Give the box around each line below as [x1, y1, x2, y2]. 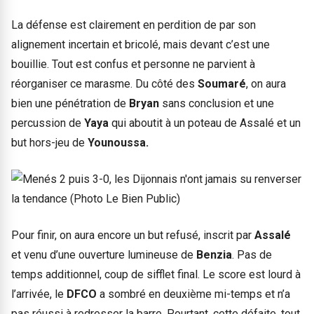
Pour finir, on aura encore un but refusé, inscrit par [11, 228, 254, 243]
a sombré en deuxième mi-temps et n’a [100, 287, 290, 301]
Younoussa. [88, 136, 149, 150]
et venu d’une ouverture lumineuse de [11, 248, 196, 262]
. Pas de [232, 248, 272, 262]
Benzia [196, 248, 232, 262]
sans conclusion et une [162, 97, 274, 111]
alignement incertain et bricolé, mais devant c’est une [11, 38, 270, 52]
